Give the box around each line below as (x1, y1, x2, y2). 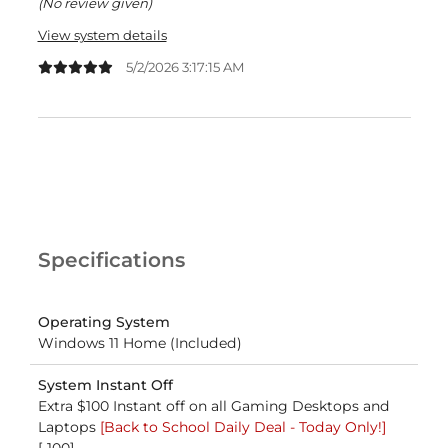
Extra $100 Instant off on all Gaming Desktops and (37, 397, 390, 416)
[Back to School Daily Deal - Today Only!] (99, 418, 386, 437)
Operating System (37, 313, 170, 332)
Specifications (37, 248, 185, 273)
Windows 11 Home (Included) (37, 334, 242, 353)
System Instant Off (37, 376, 173, 395)
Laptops (37, 418, 100, 437)
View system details (37, 26, 167, 43)
